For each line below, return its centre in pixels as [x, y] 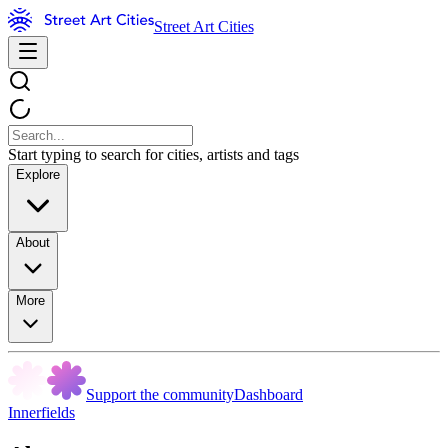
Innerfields [41, 412]
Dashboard [268, 394]
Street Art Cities [203, 26]
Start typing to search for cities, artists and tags [153, 154]
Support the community [160, 394]
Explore [38, 174]
